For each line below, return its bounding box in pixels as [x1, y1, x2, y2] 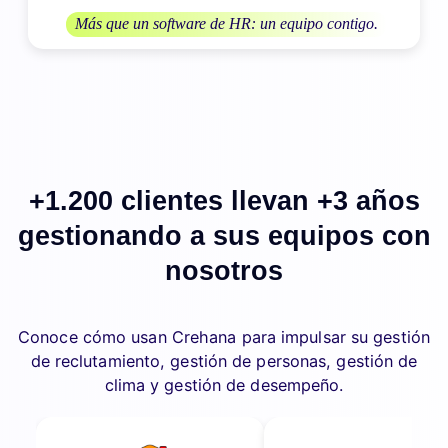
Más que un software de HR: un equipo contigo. [75, 15, 379, 33]
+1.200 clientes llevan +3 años [28, 186, 420, 217]
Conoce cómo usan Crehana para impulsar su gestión [18, 327, 430, 348]
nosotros [165, 256, 283, 287]
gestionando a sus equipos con [17, 221, 431, 252]
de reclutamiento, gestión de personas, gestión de [30, 351, 418, 372]
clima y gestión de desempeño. [104, 375, 344, 396]
